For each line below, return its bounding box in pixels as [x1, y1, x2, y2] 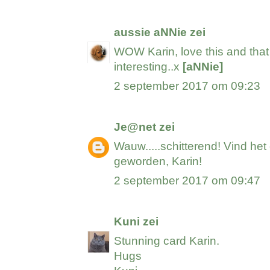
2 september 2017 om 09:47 [114, 174, 261, 187]
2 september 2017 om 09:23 [114, 80, 261, 93]
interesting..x [114, 60, 183, 74]
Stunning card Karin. [114, 234, 220, 248]
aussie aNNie [114, 26, 187, 39]
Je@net [114, 121, 157, 134]
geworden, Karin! [114, 155, 202, 168]
